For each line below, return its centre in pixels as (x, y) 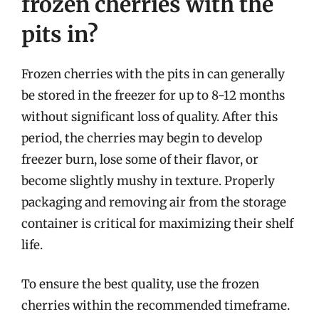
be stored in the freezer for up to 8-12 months (153, 95)
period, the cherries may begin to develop (142, 138)
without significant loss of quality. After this (150, 116)
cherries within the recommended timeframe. (156, 305)
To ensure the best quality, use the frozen (140, 284)
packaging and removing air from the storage (154, 202)
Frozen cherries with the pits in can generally (153, 74)
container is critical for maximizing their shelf (157, 223)
